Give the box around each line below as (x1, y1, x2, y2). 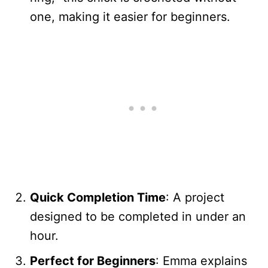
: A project (166, 190, 224, 205)
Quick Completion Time (30, 190, 166, 205)
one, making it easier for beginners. (30, 9, 230, 24)
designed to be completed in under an (30, 209, 246, 224)
